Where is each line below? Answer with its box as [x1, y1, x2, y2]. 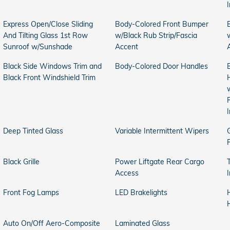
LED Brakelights [115, 188, 167, 197]
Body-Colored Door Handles [115, 62, 208, 71]
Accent [115, 42, 138, 51]
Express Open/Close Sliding [3, 20, 93, 29]
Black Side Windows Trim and [3, 62, 102, 71]
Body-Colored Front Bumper [115, 20, 208, 29]
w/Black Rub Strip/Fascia [115, 31, 197, 40]
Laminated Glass [115, 219, 170, 228]
